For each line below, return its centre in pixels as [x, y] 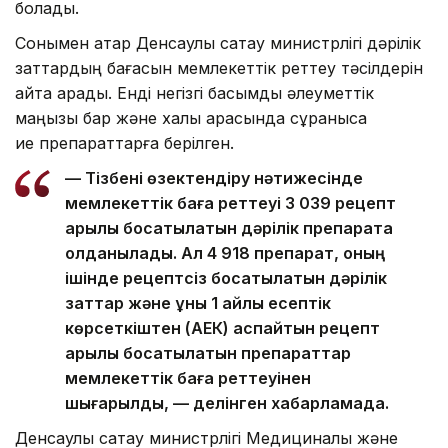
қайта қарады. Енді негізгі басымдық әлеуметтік [194, 92]
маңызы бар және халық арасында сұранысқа [191, 117]
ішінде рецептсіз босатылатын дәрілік [226, 277]
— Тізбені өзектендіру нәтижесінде [214, 177]
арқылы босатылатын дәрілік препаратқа [229, 227]
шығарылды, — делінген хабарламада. [227, 402]
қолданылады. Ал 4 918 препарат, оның [225, 252]
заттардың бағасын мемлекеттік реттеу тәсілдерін [219, 67]
